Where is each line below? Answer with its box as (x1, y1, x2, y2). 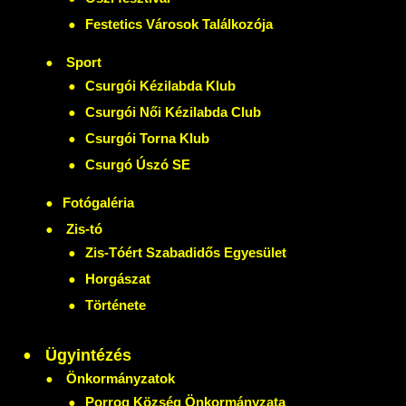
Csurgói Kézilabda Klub (85, 78, 236, 94)
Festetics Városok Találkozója (85, 16, 273, 33)
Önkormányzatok (63, 370, 175, 386)
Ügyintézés (41, 345, 131, 364)
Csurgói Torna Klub (85, 130, 209, 147)
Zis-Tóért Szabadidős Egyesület (85, 244, 286, 260)
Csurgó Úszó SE (85, 157, 190, 172)
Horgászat (85, 270, 150, 286)
